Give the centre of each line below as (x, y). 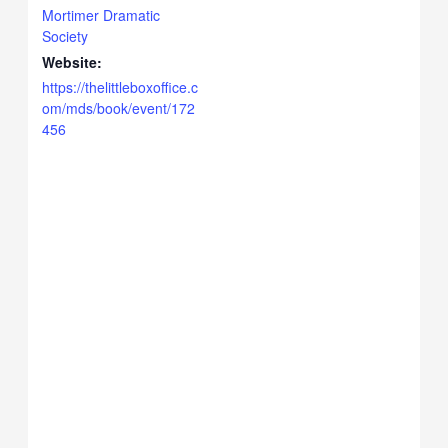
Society (65, 36)
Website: (72, 62)
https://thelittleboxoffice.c (120, 87)
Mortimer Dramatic (101, 15)
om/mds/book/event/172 (119, 108)
